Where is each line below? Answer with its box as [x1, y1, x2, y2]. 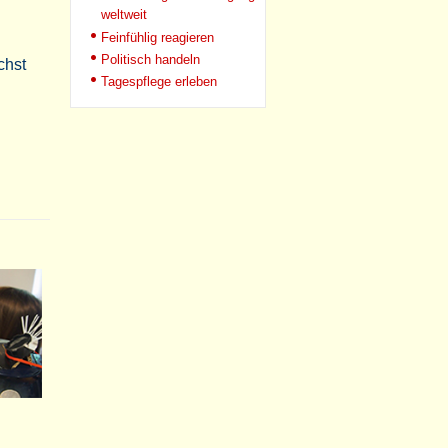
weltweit [101, 7, 147, 24]
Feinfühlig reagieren [101, 30, 214, 45]
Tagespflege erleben [101, 74, 217, 89]
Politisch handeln [101, 52, 200, 67]
